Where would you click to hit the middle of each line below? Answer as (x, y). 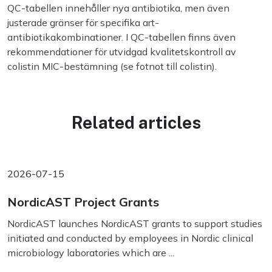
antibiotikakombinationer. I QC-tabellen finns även (121, 37)
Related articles (136, 122)
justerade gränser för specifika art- (83, 22)
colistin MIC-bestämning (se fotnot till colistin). (112, 66)
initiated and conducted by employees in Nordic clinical (130, 238)
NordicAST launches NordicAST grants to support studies (135, 223)
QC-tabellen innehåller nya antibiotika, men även (118, 8)
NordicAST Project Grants (83, 202)
